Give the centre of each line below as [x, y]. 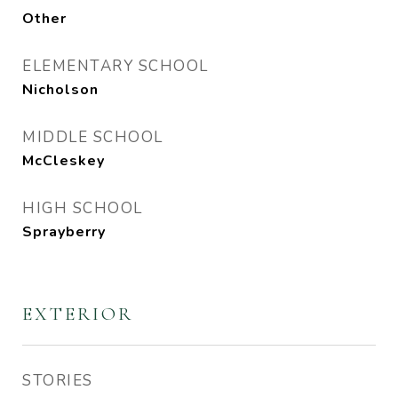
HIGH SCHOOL [83, 208]
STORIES [58, 381]
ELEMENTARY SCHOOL [115, 66]
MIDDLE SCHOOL [93, 137]
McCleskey [64, 161]
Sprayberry [64, 232]
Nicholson [60, 90]
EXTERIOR [78, 314]
